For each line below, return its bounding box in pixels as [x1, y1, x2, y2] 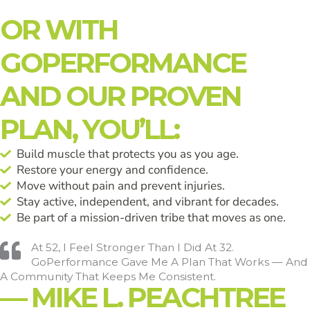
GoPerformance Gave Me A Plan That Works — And [31, 255, 308, 268]
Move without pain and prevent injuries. [17, 178, 226, 194]
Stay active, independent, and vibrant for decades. [17, 194, 280, 210]
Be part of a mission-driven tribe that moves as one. [17, 210, 286, 226]
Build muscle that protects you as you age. [17, 146, 239, 162]
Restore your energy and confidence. [17, 162, 209, 178]
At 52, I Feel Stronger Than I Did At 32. [31, 241, 234, 254]
